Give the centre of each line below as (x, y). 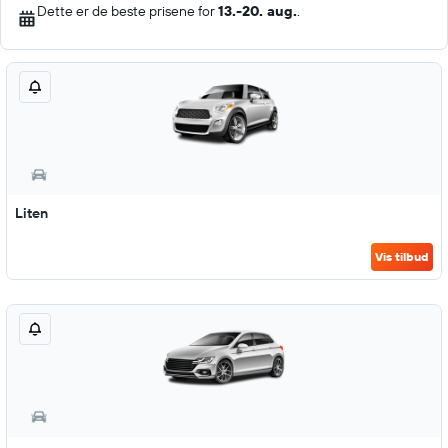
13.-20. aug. (257, 11)
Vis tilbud (402, 256)
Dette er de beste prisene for (127, 11)
